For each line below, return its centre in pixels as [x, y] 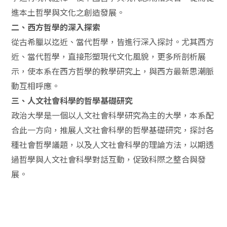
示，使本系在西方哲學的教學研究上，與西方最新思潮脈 [113, 71]
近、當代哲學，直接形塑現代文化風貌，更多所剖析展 [109, 56]
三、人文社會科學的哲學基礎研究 [72, 100]
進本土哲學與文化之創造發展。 [68, 12]
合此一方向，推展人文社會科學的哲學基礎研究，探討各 [113, 130]
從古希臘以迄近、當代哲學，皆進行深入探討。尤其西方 [113, 42]
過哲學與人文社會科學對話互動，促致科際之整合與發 [109, 159]
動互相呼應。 [36, 86]
